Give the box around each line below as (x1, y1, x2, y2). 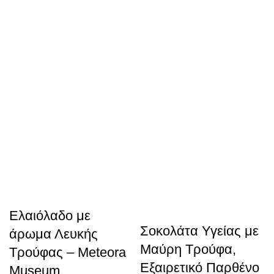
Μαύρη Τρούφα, (140, 242, 236, 257)
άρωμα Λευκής (9, 226, 98, 242)
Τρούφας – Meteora (9, 245, 126, 260)
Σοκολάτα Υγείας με (140, 223, 259, 239)
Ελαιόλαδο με (9, 208, 91, 223)
